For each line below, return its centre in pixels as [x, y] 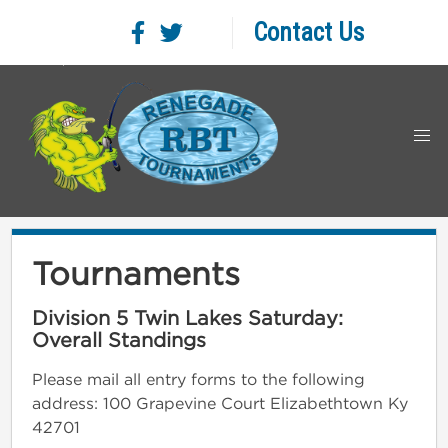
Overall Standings [119, 339]
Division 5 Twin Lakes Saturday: [187, 317]
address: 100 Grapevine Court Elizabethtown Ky [220, 402]
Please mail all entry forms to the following [198, 378]
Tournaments [136, 272]
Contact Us [308, 32]
